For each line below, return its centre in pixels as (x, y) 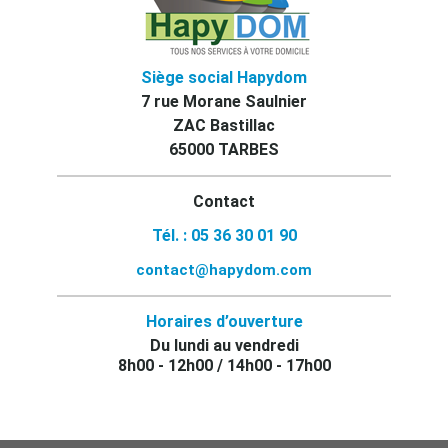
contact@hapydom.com (224, 269)
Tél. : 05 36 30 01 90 (224, 235)
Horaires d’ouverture (224, 321)
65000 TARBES (224, 149)
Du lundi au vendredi (224, 345)
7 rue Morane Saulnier (224, 101)
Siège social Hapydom (224, 77)
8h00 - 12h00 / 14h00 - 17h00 (224, 365)
